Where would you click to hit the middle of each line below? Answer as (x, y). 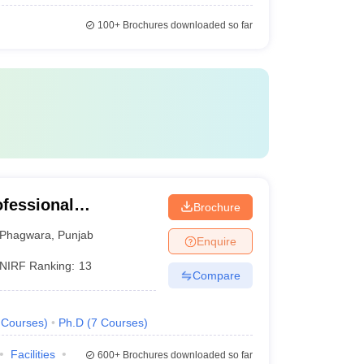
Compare (216, 275)
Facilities (32, 354)
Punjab (76, 234)
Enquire (216, 241)
